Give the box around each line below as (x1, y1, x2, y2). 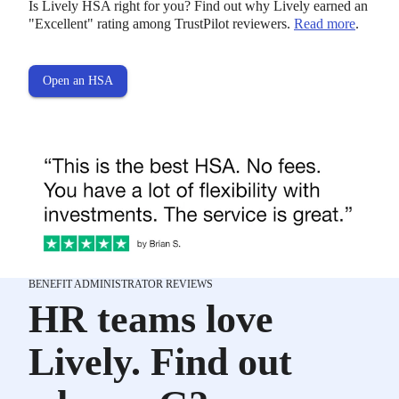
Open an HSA (43, 73, 113, 87)
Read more (294, 15, 355, 31)
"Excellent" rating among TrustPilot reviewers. (28, 15, 294, 31)
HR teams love (28, 297, 273, 342)
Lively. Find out (28, 340, 292, 385)
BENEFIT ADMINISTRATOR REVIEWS (28, 278, 213, 291)
